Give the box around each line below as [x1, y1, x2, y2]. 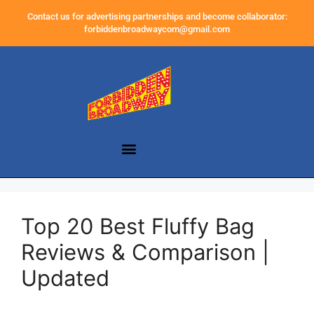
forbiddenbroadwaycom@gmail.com [84, 24, 230, 34]
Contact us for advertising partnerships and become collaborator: [27, 11, 287, 22]
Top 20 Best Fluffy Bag [21, 213, 254, 240]
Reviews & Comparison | [21, 239, 269, 266]
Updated [21, 265, 109, 292]
